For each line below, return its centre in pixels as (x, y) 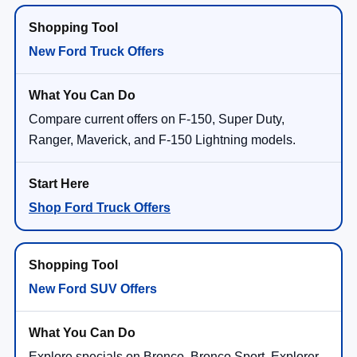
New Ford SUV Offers (93, 288)
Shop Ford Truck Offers (100, 207)
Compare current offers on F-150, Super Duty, (157, 119)
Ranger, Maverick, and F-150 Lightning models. (162, 139)
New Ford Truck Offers (96, 51)
